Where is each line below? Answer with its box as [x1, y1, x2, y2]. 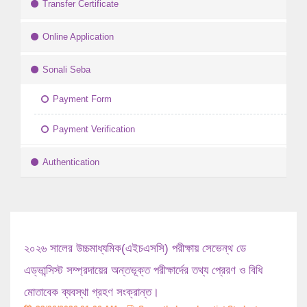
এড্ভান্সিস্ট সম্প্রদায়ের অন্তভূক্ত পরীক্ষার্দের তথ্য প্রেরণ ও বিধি [24, 264, 262, 278]
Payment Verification [53, 124, 135, 135]
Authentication [42, 157, 99, 168]
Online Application [42, 32, 114, 42]
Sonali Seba [42, 64, 90, 75]
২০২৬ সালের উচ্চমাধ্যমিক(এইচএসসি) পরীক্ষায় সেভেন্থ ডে [24, 242, 246, 256]
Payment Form [53, 94, 112, 105]
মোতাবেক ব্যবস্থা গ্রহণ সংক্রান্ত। [24, 286, 159, 299]
